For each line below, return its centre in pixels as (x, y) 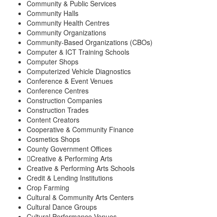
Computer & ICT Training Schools (78, 52)
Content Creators (53, 119)
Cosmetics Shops (53, 139)
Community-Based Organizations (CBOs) (90, 42)
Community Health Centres (68, 23)
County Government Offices (69, 148)
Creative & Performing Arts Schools (81, 168)
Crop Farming (48, 187)
